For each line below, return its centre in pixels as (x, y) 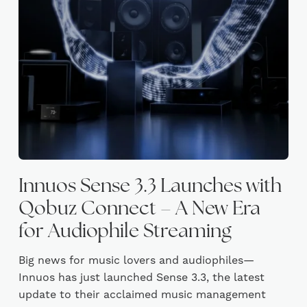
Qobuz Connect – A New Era (139, 210)
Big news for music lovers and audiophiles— (136, 260)
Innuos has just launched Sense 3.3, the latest (141, 278)
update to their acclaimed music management (142, 295)
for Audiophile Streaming (125, 232)
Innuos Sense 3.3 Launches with (150, 187)
